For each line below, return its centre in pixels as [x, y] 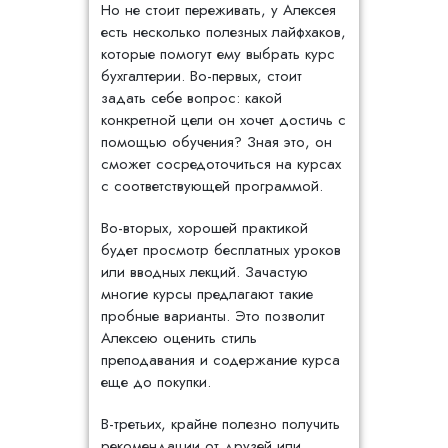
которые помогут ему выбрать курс [218, 54]
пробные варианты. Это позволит [213, 316]
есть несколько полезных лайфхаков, [223, 32]
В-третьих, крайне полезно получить [220, 424]
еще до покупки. [156, 382]
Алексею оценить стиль [179, 338]
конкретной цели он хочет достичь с [223, 120]
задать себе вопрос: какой [191, 98]
